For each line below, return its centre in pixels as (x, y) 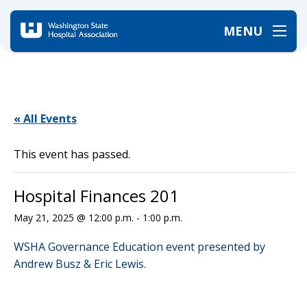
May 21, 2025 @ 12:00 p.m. (74, 218)
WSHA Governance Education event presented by (139, 247)
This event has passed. (72, 154)
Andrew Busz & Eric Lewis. (80, 264)
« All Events (45, 119)
